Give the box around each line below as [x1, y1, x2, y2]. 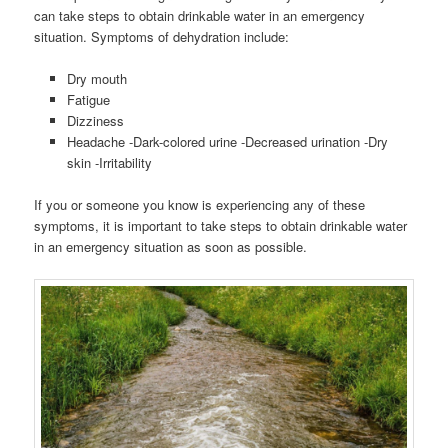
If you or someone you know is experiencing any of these [34, 195, 366, 215]
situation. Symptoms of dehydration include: [34, 27, 290, 47]
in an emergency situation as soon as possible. [34, 237, 308, 257]
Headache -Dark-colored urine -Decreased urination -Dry [66, 132, 388, 152]
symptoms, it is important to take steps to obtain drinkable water [34, 216, 408, 236]
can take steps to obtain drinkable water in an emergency [34, 6, 366, 26]
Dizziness [66, 111, 124, 131]
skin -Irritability [66, 153, 152, 173]
